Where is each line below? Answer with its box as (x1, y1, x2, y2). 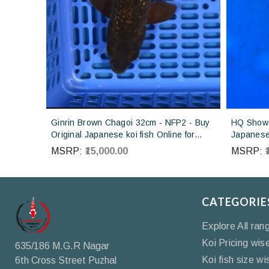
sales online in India (51, 142, 131, 152)
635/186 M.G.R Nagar (15, 241, 109, 252)
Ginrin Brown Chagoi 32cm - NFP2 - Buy (51, 118, 210, 128)
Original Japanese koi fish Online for (51, 130, 195, 140)
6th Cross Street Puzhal (15, 255, 116, 266)
